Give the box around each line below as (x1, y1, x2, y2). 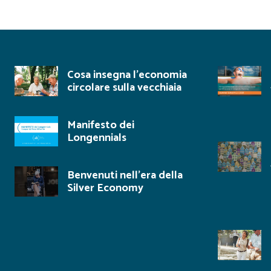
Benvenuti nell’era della (67, 166, 183, 184)
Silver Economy (67, 179, 143, 197)
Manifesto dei (67, 116, 134, 134)
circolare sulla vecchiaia (67, 79, 181, 97)
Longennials (67, 129, 126, 147)
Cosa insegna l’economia (67, 66, 187, 84)
